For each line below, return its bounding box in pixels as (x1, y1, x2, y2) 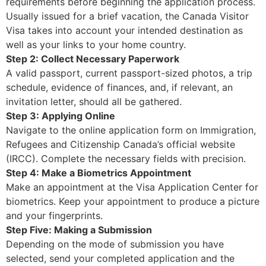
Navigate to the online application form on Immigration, (6, 124, 256, 137)
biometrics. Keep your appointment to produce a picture (6, 195, 259, 208)
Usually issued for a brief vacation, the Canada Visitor (6, 10, 249, 23)
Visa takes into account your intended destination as (6, 24, 243, 37)
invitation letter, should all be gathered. (6, 96, 182, 108)
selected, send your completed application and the (6, 252, 235, 265)
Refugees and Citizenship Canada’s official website (6, 138, 235, 151)
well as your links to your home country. (6, 39, 186, 51)
